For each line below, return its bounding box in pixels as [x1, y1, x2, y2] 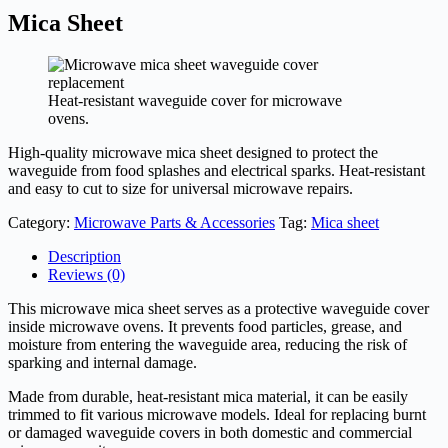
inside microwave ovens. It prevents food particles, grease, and [8, 318, 402, 336]
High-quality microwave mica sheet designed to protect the [8, 144, 378, 162]
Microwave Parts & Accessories [74, 214, 275, 232]
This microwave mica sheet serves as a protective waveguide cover [8, 300, 429, 318]
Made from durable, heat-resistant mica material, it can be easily [8, 388, 408, 406]
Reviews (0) [48, 266, 125, 284]
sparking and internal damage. [8, 354, 197, 372]
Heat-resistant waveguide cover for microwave [48, 92, 342, 110]
